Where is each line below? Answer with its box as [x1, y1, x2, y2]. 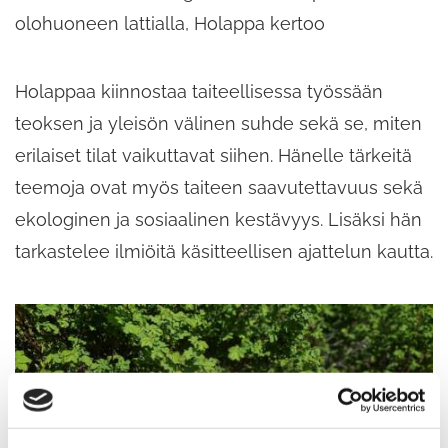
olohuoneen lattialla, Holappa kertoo [15, 12, 325, 34]
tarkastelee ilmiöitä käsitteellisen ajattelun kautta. [15, 241, 433, 263]
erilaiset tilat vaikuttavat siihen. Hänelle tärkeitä [15, 145, 412, 167]
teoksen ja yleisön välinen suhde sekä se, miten [15, 113, 422, 135]
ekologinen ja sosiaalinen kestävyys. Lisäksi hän [15, 209, 422, 231]
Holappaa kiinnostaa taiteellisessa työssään [15, 81, 383, 103]
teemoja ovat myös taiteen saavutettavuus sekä [15, 177, 423, 199]
